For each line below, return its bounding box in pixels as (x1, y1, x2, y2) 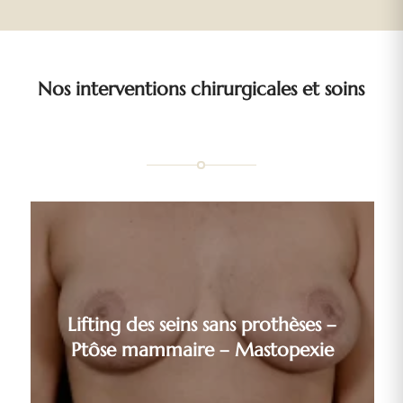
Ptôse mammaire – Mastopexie (70, 337, 334, 362)
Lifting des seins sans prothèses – (67, 312, 337, 336)
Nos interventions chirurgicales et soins (38, 76, 365, 101)
